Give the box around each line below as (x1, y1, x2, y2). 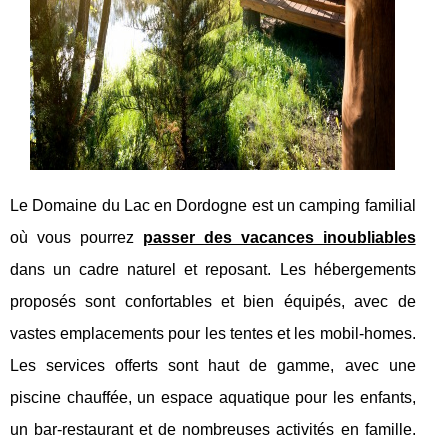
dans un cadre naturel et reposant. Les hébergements (10, 260, 416, 278)
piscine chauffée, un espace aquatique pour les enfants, (10, 388, 416, 406)
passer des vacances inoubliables (142, 228, 416, 246)
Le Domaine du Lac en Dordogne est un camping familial (10, 196, 416, 214)
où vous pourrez (10, 228, 143, 246)
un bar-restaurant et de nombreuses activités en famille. (10, 420, 416, 438)
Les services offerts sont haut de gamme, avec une (10, 356, 416, 374)
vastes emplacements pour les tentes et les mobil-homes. (10, 324, 416, 342)
